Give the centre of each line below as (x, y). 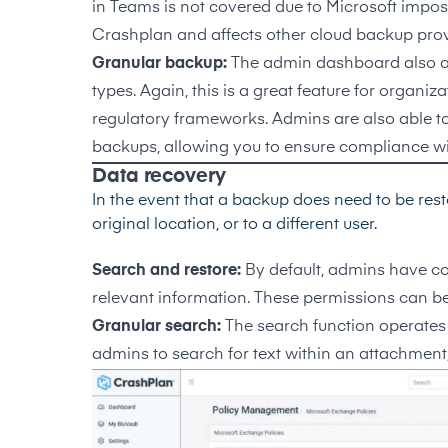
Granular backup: (161, 63)
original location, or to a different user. (234, 224)
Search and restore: (168, 270)
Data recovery (159, 175)
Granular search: (158, 326)
